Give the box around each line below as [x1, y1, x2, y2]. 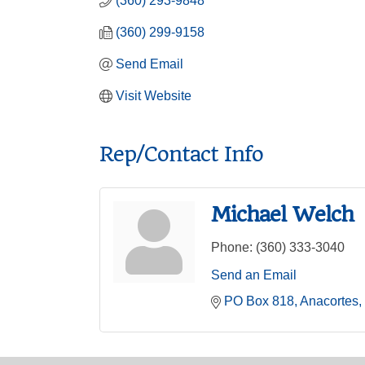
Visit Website [116, 89, 191, 103]
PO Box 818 [224, 294, 294, 308]
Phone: [211, 240, 253, 254]
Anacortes [300, 294, 358, 308]
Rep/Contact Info [99, 142, 263, 166]
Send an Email [211, 268, 297, 282]
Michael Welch [211, 202, 354, 226]
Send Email [116, 57, 183, 71]
